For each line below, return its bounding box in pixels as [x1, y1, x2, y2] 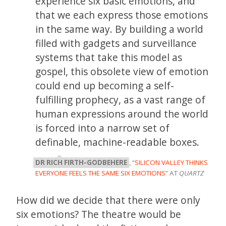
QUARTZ [179, 168, 204, 178]
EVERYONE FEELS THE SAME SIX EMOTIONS [35, 168, 166, 178]
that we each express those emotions [35, 8, 208, 22]
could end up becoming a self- [35, 79, 175, 92]
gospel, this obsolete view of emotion [35, 65, 209, 78]
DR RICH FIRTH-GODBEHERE [35, 158, 128, 167]
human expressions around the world [35, 107, 209, 121]
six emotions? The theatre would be [16, 207, 181, 221]
